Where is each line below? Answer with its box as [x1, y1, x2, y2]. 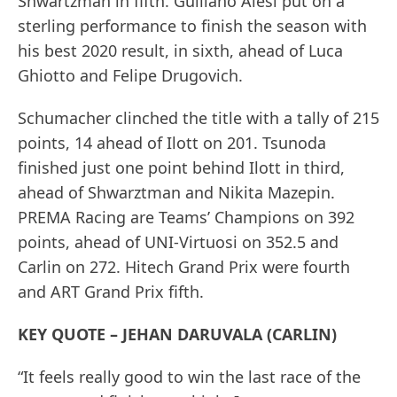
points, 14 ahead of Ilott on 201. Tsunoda [18, 132, 326, 154]
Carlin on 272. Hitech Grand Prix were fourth [18, 256, 350, 278]
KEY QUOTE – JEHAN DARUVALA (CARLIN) [18, 323, 337, 346]
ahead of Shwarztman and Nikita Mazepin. [18, 182, 335, 204]
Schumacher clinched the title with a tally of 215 [18, 107, 379, 129]
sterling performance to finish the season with [18, 15, 367, 37]
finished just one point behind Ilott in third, [18, 157, 345, 179]
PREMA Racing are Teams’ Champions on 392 [18, 206, 354, 229]
